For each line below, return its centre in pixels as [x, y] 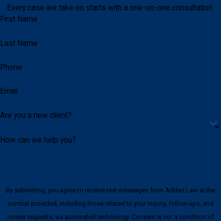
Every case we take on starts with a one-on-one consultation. [110, 8]
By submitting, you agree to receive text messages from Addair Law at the [110, 190]
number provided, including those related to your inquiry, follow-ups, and [110, 203]
